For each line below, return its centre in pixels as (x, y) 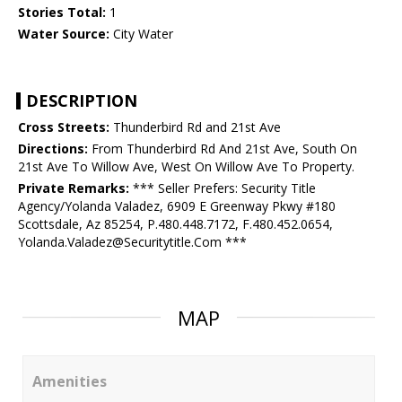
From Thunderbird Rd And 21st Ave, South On (223, 149)
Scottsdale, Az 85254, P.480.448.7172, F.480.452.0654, (175, 224)
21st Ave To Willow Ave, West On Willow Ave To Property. (186, 167)
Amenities (70, 382)
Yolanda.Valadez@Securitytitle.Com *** (132, 242)
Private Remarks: (74, 188)
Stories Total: (62, 13)
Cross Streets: (64, 127)
